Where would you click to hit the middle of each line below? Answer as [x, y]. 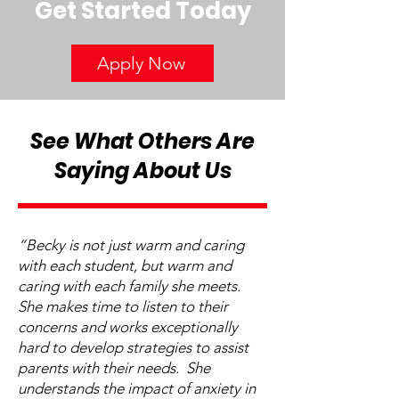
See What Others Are [142, 141]
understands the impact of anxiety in [137, 388]
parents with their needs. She [114, 368]
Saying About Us [142, 171]
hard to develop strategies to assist [133, 347]
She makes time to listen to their [123, 306]
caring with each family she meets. [129, 286]
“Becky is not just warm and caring [131, 245]
